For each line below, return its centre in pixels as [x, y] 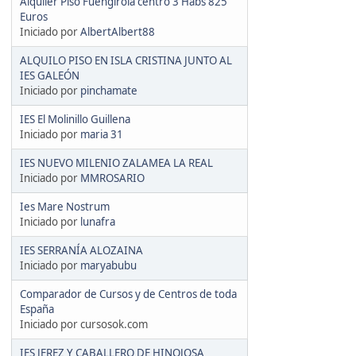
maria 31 [102, 134]
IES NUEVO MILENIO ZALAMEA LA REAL [116, 163]
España [37, 309]
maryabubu [108, 265]
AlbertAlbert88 [118, 31]
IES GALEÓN [50, 75]
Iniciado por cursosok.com [84, 324]
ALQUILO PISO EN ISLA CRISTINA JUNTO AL [126, 60]
